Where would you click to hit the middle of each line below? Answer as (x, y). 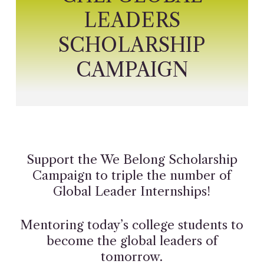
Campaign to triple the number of (132, 175)
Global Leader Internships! (132, 191)
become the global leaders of (132, 241)
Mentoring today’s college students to (132, 225)
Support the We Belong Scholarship (132, 159)
